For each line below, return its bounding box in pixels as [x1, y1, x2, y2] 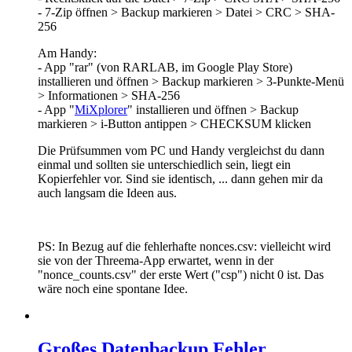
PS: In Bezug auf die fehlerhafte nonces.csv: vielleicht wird [38, 240, 331, 254]
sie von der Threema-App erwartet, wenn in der [38, 254, 273, 268]
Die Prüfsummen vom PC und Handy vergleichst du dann [38, 144, 324, 158]
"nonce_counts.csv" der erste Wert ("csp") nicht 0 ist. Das [38, 268, 324, 282]
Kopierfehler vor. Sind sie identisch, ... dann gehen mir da [38, 172, 323, 186]
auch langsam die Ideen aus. [38, 186, 177, 200]
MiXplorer [75, 103, 127, 117]
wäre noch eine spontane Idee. [38, 282, 188, 296]
